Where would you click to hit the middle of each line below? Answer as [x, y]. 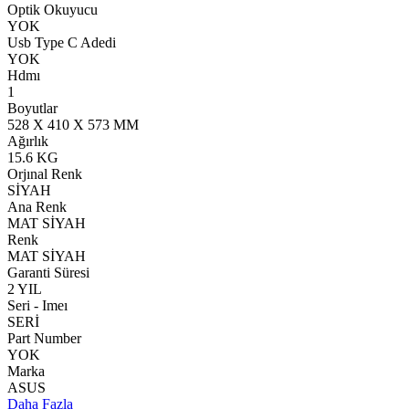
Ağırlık [28, 142]
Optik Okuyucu [52, 10]
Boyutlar [32, 109]
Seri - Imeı [37, 306]
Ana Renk [37, 207]
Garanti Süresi [48, 273]
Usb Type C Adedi [62, 43]
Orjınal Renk [45, 174]
